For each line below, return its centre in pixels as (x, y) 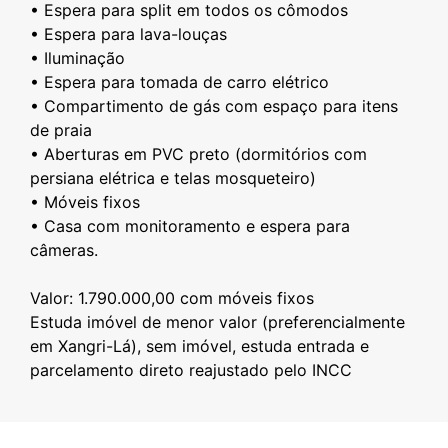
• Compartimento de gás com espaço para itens (214, 106)
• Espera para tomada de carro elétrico (179, 82)
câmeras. (64, 250)
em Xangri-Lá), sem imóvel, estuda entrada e (199, 346)
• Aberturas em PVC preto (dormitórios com (198, 154)
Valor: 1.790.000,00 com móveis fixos (172, 298)
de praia (61, 130)
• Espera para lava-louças (128, 34)
